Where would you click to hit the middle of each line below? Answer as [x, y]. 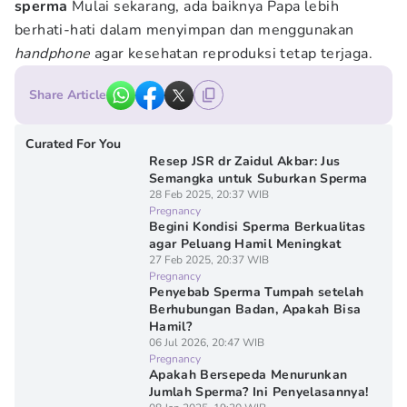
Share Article [68, 95]
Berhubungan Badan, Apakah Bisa [255, 309]
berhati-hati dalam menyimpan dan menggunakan [184, 30]
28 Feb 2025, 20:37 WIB [208, 194]
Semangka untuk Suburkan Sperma [258, 179]
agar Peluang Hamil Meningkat [245, 244]
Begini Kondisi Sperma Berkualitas [257, 227]
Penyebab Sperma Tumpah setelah [256, 292]
